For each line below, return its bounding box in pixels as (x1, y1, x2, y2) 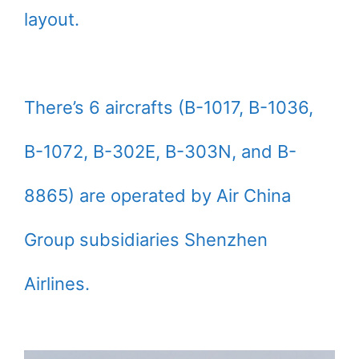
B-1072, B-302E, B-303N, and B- (24, 140, 296, 162)
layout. (24, 8, 79, 30)
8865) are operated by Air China (24, 184, 291, 206)
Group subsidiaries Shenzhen (24, 228, 268, 250)
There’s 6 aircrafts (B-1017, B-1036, (24, 96, 313, 118)
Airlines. (24, 272, 90, 294)
